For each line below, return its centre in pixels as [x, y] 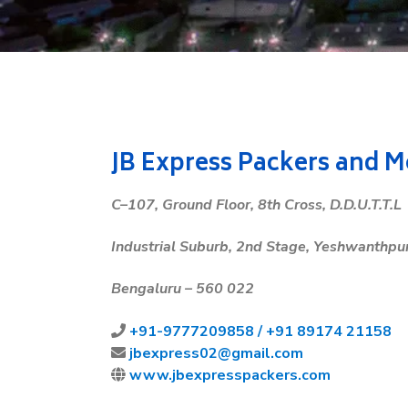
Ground [187, 205]
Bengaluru [146, 289]
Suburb [204, 247]
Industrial [143, 247]
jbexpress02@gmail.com [216, 353]
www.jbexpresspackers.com [230, 375]
